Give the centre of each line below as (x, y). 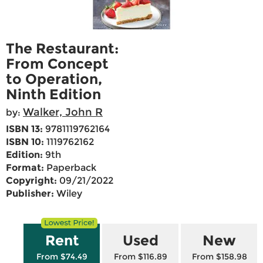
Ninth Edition (53, 95)
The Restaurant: (62, 49)
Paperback (70, 168)
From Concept (57, 64)
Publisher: (30, 194)
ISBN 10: (25, 142)
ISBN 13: (24, 129)
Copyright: (31, 181)
